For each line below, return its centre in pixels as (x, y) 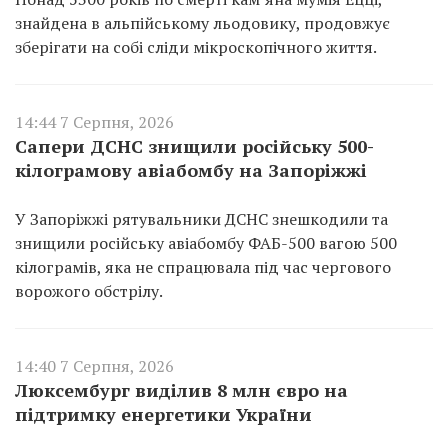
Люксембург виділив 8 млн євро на (181, 389)
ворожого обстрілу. (89, 290)
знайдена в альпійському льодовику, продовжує (202, 22)
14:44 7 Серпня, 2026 (94, 121)
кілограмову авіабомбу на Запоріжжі (191, 169)
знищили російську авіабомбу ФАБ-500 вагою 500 (206, 242)
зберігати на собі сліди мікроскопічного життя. (196, 46)
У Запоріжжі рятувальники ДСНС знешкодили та (201, 218)
